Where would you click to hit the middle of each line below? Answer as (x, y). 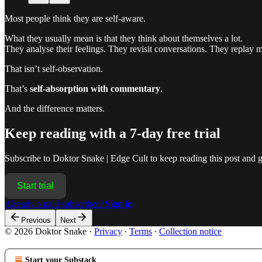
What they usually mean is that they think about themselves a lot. (124, 38)
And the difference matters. (55, 108)
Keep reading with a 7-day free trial (113, 133)
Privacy (108, 231)
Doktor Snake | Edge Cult (100, 158)
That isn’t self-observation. (54, 68)
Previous (36, 220)
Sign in (119, 204)
